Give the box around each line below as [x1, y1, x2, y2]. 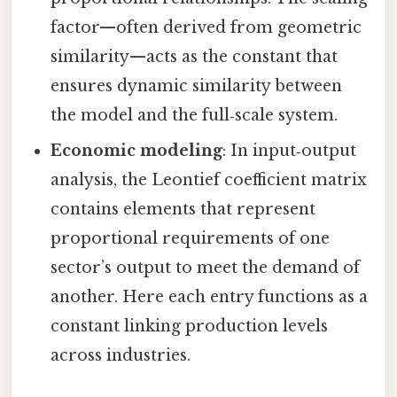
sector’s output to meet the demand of [51, 258, 361, 278]
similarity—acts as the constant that [51, 47, 339, 67]
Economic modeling [51, 141, 223, 161]
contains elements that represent [51, 199, 316, 220]
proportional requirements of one [51, 229, 331, 249]
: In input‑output [222, 141, 357, 161]
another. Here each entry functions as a [51, 287, 369, 307]
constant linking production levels [51, 316, 329, 337]
